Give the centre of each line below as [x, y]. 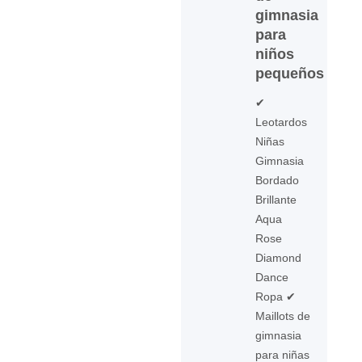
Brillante [276, 200]
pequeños [290, 74]
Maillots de [283, 316]
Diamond [279, 258]
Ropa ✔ [276, 297]
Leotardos [282, 122]
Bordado [278, 180]
